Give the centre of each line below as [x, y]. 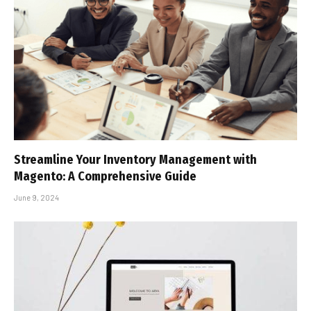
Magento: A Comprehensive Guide [105, 176]
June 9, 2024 [36, 197]
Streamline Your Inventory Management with [135, 159]
